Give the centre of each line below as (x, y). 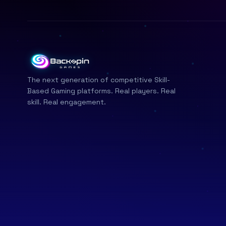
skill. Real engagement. (66, 102)
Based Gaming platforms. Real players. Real (101, 91)
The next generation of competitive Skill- (98, 80)
